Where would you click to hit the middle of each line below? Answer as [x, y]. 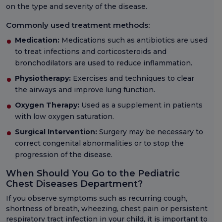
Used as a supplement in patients [141, 105]
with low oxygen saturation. [64, 117]
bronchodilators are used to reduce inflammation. [104, 63]
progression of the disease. [64, 155]
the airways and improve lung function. [85, 90]
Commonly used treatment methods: [78, 25]
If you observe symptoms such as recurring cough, [97, 198]
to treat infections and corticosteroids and [91, 52]
